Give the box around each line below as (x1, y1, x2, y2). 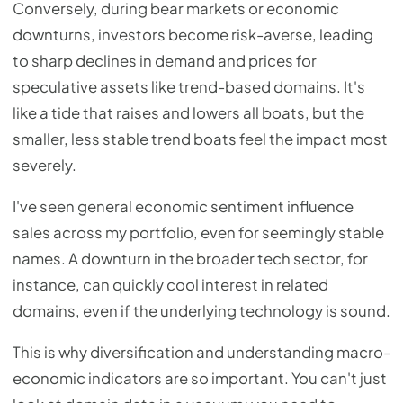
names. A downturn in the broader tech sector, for (13, 249, 368, 269)
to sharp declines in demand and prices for (13, 51, 317, 71)
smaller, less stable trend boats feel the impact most (13, 130, 388, 149)
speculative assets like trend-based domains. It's (13, 77, 365, 97)
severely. (13, 156, 76, 175)
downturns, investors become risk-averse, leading (13, 25, 373, 45)
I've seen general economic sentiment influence (13, 197, 354, 217)
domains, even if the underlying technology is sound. (13, 301, 390, 321)
